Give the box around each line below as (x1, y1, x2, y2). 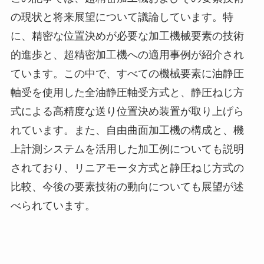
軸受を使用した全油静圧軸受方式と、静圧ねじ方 (10, 87, 244, 99)
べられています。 (10, 200, 95, 212)
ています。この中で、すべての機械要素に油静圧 (10, 68, 244, 80)
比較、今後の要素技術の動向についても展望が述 (10, 181, 244, 193)
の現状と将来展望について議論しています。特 (10, 11, 233, 24)
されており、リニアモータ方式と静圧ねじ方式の (10, 162, 244, 174)
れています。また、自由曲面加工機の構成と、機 (10, 124, 244, 137)
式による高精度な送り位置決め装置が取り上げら (10, 105, 244, 118)
